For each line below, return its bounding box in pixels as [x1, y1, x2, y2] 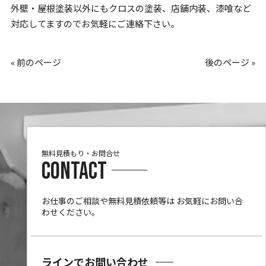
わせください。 [42, 205, 100, 218]
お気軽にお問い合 [175, 194, 243, 207]
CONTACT [42, 157, 107, 186]
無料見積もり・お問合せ [42, 147, 121, 158]
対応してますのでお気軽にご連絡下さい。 [10, 17, 179, 30]
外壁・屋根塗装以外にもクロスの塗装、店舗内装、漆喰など [10, 1, 251, 14]
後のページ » [205, 55, 256, 68]
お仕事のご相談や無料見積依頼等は [42, 194, 175, 207]
